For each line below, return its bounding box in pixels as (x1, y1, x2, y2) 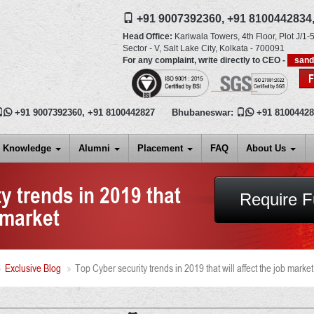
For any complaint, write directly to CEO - (122, 55, 287, 65)
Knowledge (3, 143, 55, 154)
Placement (137, 143, 186, 154)
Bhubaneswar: (171, 107, 236, 118)
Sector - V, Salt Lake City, (122, 43, 217, 53)
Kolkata (219, 43, 248, 53)
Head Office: (122, 32, 172, 41)
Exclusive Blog (5, 261, 61, 276)
